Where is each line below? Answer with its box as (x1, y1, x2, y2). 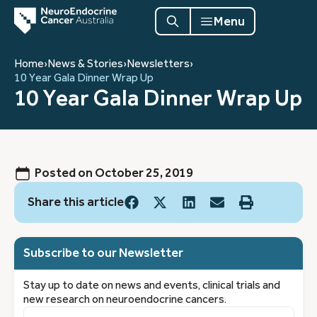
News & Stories (47, 57, 123, 70)
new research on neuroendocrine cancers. (23, 293, 226, 306)
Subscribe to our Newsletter (23, 246, 183, 260)
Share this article (27, 195, 124, 209)
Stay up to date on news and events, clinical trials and (23, 279, 280, 292)
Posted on (35, 166, 93, 180)
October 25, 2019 (95, 166, 193, 180)
